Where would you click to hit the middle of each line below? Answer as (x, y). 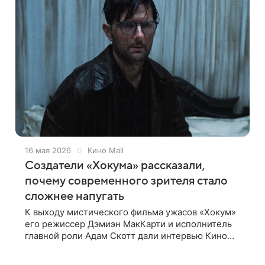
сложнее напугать (75, 196)
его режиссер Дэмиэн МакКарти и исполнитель (128, 224)
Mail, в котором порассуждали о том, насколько (128, 248)
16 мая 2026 (48, 150)
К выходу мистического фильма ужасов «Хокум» (130, 212)
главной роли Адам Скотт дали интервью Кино (126, 236)
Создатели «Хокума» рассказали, (115, 166)
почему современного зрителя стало (126, 181)
